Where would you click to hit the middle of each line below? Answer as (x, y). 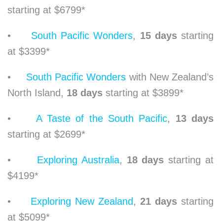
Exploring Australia (78, 160)
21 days (159, 201)
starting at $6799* (48, 10)
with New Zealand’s (170, 77)
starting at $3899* (145, 92)
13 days (192, 118)
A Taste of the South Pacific (102, 118)
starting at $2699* (46, 134)
